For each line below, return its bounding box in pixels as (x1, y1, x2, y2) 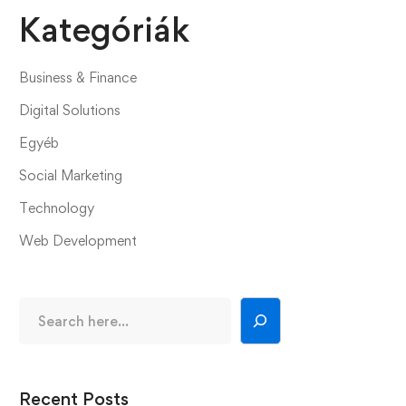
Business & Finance (19, 69, 137, 86)
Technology (19, 199, 94, 217)
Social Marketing (19, 167, 122, 184)
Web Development (19, 232, 137, 249)
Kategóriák (19, 9, 189, 50)
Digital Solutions (19, 101, 121, 119)
